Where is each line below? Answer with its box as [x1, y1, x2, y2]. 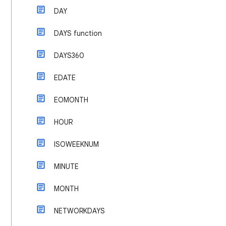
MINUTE [54, 162, 79, 171]
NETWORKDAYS [54, 206, 105, 215]
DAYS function [54, 29, 102, 38]
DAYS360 [54, 51, 84, 60]
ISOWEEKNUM [54, 140, 99, 149]
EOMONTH [54, 95, 88, 104]
